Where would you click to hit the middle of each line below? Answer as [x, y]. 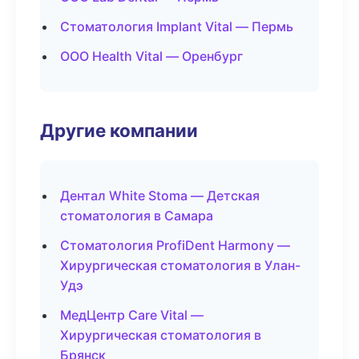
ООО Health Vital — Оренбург [151, 56]
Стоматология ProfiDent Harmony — [175, 245]
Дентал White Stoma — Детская [160, 196]
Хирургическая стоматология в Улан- [180, 265]
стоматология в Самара [137, 216]
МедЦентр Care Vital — [132, 315]
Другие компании [119, 130]
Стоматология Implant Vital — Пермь [177, 26]
